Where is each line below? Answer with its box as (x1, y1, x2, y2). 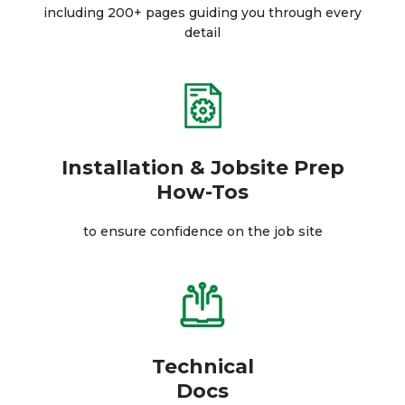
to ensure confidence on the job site (82, 223, 323, 240)
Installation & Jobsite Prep (61, 155, 344, 180)
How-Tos (156, 180, 249, 204)
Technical (151, 354, 254, 379)
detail (184, 24, 221, 41)
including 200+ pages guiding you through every (43, 5, 362, 21)
